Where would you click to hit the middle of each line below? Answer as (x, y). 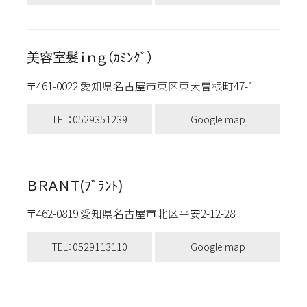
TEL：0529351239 (89, 119)
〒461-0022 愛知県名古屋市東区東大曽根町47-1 (146, 85)
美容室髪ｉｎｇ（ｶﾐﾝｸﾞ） (90, 57)
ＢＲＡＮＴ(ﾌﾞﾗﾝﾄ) (75, 185)
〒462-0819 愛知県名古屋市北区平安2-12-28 (137, 213)
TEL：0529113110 (89, 247)
